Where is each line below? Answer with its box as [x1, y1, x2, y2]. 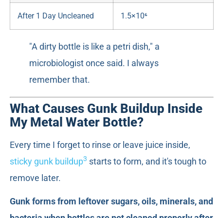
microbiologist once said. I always [29, 57, 159, 68]
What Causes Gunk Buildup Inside [10, 101, 202, 116]
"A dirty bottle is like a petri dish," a [29, 41, 160, 52]
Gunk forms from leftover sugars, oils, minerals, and [10, 196, 213, 207]
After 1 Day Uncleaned [18, 11, 94, 20]
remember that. [29, 74, 90, 85]
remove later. [10, 172, 61, 183]
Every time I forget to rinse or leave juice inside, [10, 139, 190, 150]
